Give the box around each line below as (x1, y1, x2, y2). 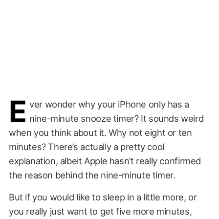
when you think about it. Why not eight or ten (8, 127, 192, 138)
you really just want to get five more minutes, (8, 205, 192, 217)
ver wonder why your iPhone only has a (29, 98, 189, 109)
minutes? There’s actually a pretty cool (8, 141, 164, 152)
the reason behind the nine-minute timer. (8, 169, 178, 180)
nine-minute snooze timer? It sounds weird (29, 112, 204, 124)
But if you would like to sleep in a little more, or (8, 191, 197, 202)
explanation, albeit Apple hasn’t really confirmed (8, 155, 201, 166)
